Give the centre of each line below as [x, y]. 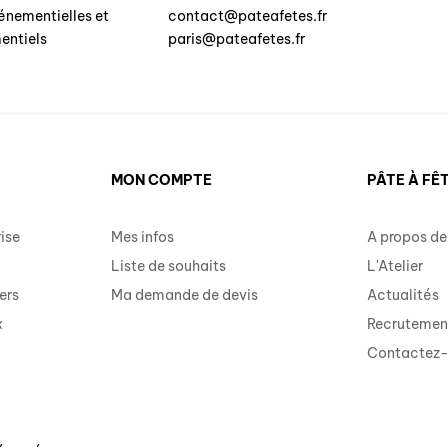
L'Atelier [395, 265]
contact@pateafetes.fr [248, 15]
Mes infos [142, 236]
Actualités [403, 294]
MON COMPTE [161, 179]
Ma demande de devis [184, 294]
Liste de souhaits [168, 265]
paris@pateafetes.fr [237, 38]
